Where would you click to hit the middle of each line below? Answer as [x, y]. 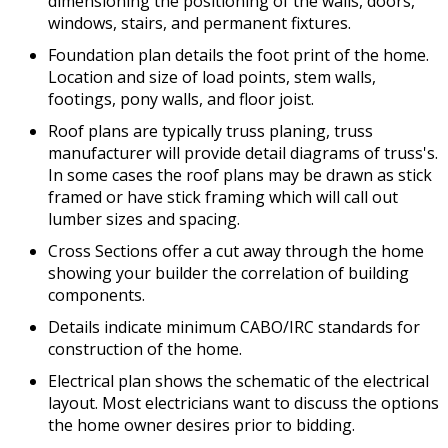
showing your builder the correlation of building [228, 273]
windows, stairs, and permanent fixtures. [199, 23]
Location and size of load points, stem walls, [212, 77]
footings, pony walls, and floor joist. [181, 99]
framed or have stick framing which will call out [223, 197]
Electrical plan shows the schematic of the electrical [238, 381]
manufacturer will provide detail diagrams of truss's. [243, 153]
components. [96, 295]
